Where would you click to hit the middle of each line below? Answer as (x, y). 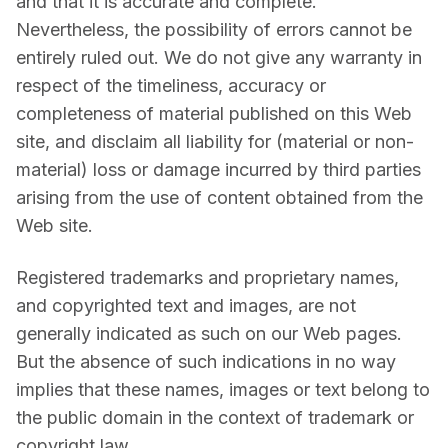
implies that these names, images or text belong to (223, 390)
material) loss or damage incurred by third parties (218, 170)
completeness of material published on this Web (214, 114)
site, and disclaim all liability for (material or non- (215, 142)
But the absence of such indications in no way (206, 362)
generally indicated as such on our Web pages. (209, 334)
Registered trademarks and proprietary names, (207, 278)
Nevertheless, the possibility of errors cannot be (214, 30)
